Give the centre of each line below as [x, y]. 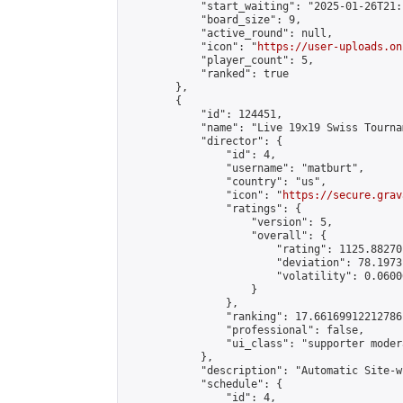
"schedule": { [204, 384]
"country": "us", [226, 182]
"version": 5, [229, 222]
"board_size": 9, [213, 20]
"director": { [204, 141]
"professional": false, [245, 330]
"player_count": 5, [219, 60]
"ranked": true [207, 74]
